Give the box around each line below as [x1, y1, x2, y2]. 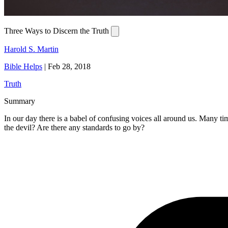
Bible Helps [4, 62, 42, 71]
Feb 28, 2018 [48, 62, 91, 71]
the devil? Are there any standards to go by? [4, 123, 145, 132]
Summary [4, 97, 35, 106]
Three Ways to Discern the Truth [4, 26, 111, 36]
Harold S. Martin [4, 45, 59, 54]
